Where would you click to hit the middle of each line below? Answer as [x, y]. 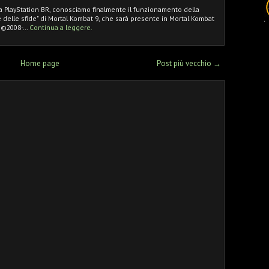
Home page [40, 63]
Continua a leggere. [61, 27]
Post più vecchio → [189, 63]
